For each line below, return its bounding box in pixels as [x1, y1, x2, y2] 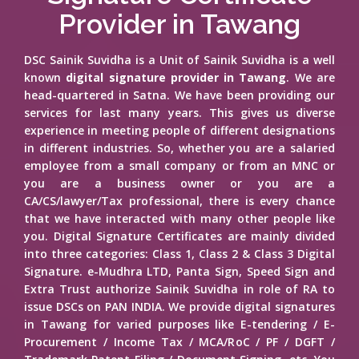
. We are [286, 70, 336, 85]
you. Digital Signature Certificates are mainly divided [24, 228, 335, 244]
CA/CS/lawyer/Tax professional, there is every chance [24, 193, 335, 208]
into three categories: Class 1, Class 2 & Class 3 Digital [24, 246, 335, 261]
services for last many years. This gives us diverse [24, 105, 335, 120]
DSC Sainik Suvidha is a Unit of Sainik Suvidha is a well [24, 52, 335, 67]
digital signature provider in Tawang [66, 70, 287, 85]
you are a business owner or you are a [24, 175, 335, 191]
